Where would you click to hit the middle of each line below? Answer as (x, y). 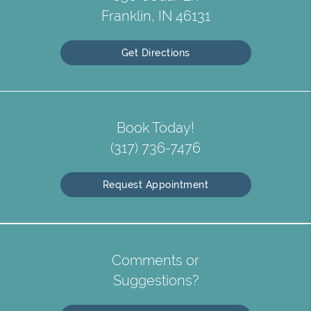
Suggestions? (155, 280)
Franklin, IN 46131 (155, 16)
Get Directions (155, 52)
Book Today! (155, 128)
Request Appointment (155, 184)
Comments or (155, 260)
